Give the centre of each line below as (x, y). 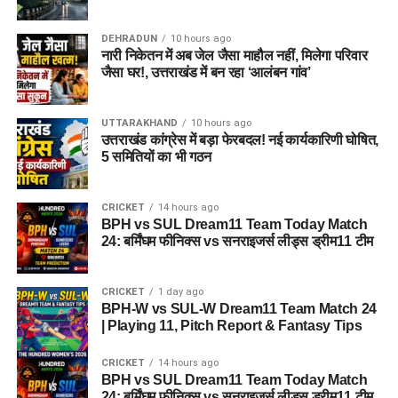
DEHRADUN (129, 39)
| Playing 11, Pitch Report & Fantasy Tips (231, 326)
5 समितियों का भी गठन (156, 157)
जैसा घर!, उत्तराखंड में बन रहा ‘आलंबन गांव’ (206, 72)
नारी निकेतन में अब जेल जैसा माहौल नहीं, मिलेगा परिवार (234, 56)
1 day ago (180, 292)
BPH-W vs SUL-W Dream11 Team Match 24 (239, 309)
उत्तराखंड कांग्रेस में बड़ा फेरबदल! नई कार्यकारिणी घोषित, (240, 140)
